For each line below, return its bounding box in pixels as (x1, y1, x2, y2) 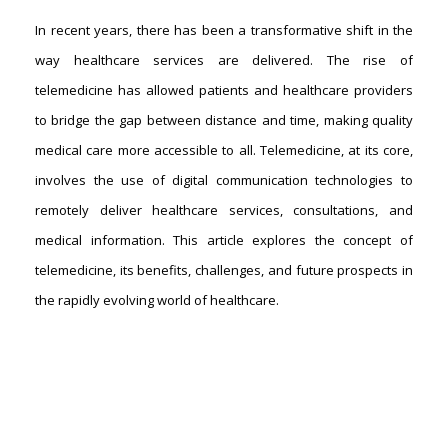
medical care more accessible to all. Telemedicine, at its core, (35, 141, 413, 159)
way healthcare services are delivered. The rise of (35, 51, 413, 69)
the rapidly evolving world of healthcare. (35, 291, 279, 309)
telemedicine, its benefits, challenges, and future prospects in (35, 261, 413, 279)
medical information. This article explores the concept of (35, 231, 413, 249)
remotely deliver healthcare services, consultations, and (35, 201, 413, 219)
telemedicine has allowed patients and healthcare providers (35, 81, 413, 99)
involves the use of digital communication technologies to (35, 171, 413, 189)
